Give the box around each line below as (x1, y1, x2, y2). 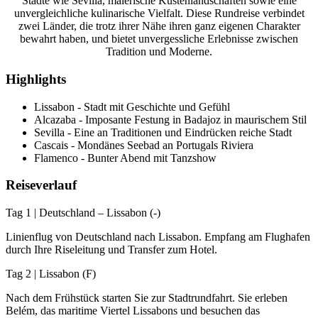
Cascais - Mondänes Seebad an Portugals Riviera (34, 138, 253, 151)
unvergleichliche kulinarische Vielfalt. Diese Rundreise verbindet (13, 7, 305, 20)
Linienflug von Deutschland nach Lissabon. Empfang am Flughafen (6, 231, 310, 243)
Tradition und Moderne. (106, 45, 212, 58)
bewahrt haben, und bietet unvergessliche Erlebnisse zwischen (20, 33, 298, 45)
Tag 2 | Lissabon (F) (6, 268, 96, 280)
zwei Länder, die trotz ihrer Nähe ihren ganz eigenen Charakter (18, 20, 300, 33)
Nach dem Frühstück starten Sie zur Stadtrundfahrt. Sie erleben (6, 292, 287, 305)
